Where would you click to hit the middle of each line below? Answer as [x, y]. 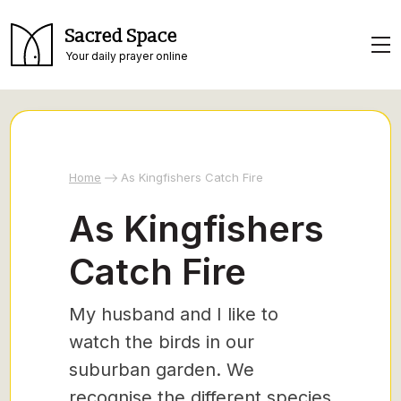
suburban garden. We [162, 370]
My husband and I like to [174, 314]
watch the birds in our [162, 342]
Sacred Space [121, 36]
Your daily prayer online [127, 55]
